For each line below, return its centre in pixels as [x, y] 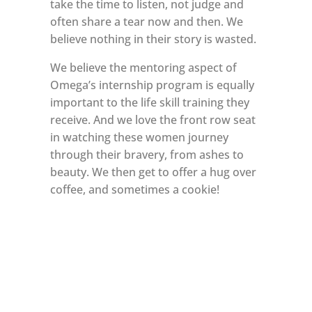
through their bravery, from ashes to [147, 154]
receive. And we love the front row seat [153, 119]
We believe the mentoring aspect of [143, 67]
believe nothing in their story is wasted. [153, 39]
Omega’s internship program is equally [152, 85]
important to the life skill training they [149, 102]
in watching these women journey [139, 137]
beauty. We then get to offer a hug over [153, 172]
